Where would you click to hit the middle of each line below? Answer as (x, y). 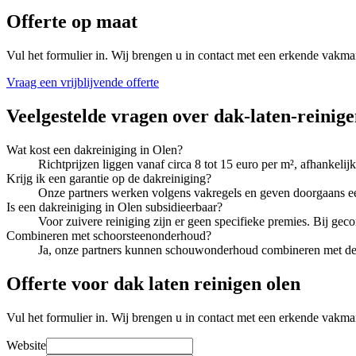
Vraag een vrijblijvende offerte (83, 82)
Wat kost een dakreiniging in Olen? (95, 149)
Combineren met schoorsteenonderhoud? (109, 235)
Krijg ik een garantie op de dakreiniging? (109, 178)
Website (26, 345)
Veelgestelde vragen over (110, 116)
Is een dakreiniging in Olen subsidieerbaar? (114, 207)
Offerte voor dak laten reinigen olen (153, 283)
